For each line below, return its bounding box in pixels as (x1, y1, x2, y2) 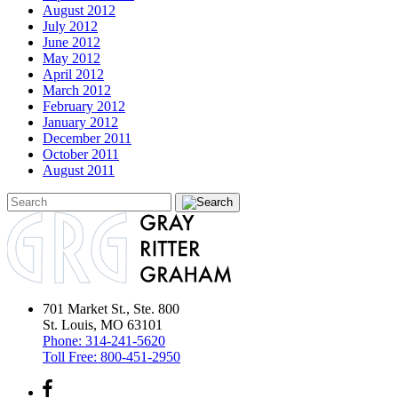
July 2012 (43, 18, 98, 34)
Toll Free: (43, 348, 100, 364)
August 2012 (43, 2, 115, 18)
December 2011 (43, 130, 131, 146)
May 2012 (43, 50, 100, 66)
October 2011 (43, 146, 119, 162)
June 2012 (43, 34, 100, 50)
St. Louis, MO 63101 (43, 316, 163, 332)
